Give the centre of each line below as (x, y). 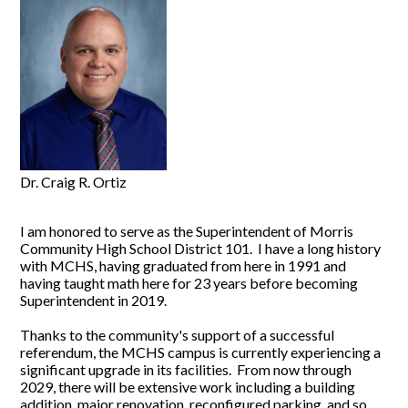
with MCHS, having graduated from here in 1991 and (184, 266)
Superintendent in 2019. (94, 301)
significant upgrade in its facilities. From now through (186, 370)
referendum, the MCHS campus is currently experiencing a (201, 352)
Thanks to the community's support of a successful (178, 335)
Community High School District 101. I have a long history (201, 249)
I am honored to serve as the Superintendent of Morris (187, 231)
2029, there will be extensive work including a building (188, 387)
